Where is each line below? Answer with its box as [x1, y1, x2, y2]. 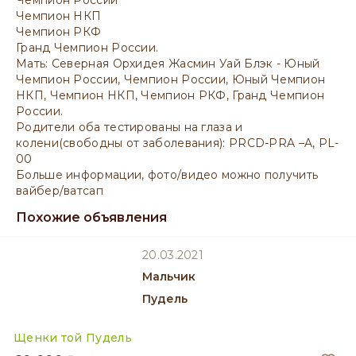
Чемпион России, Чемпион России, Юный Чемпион [16, 72, 326, 87]
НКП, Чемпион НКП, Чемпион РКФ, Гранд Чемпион [16, 88, 325, 103]
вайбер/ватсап [16, 184, 103, 198]
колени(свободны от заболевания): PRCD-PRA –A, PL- [16, 136, 339, 150]
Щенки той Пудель [14, 331, 132, 345]
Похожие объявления [16, 210, 167, 225]
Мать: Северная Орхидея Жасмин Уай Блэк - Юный [16, 56, 320, 71]
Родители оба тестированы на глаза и [16, 120, 243, 134]
